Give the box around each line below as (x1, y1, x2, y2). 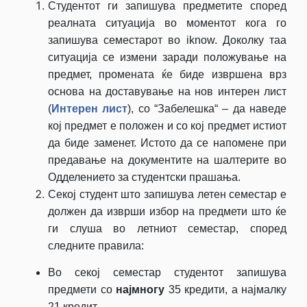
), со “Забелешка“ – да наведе (127, 102, 287, 114)
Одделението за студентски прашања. (48, 171, 241, 183)
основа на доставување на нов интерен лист (48, 85, 286, 97)
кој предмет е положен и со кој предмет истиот (48, 119, 286, 132)
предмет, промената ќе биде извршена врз (48, 68, 286, 80)
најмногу (116, 283, 164, 295)
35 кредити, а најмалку (164, 283, 286, 295)
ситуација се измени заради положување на (48, 51, 286, 63)
